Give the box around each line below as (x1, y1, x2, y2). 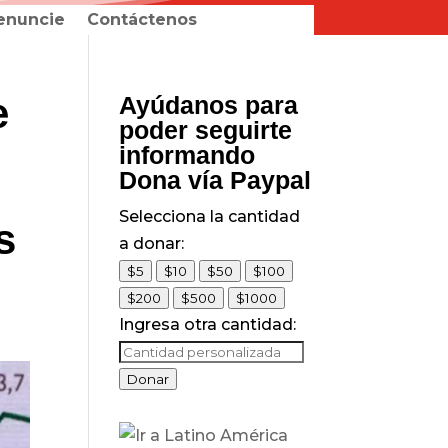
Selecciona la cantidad (119, 207, 301, 226)
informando (119, 141, 256, 169)
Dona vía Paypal (119, 166, 312, 194)
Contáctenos (86, 10, 197, 29)
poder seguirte (119, 116, 293, 144)
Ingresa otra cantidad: (119, 315, 297, 334)
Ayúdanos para (119, 91, 299, 119)
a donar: (119, 234, 185, 253)
